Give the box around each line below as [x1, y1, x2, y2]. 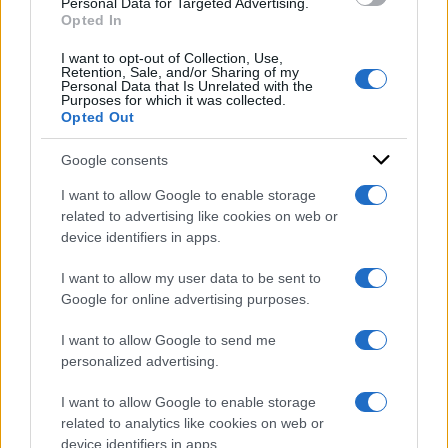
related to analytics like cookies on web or [61, 415, 324, 431]
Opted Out [61, 109, 135, 125]
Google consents [61, 151, 168, 168]
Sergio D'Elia [158, 61, 232, 79]
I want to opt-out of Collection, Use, [61, 50, 283, 66]
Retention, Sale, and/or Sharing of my [61, 64, 299, 80]
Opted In [61, 12, 123, 28]
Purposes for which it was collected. [61, 92, 286, 108]
